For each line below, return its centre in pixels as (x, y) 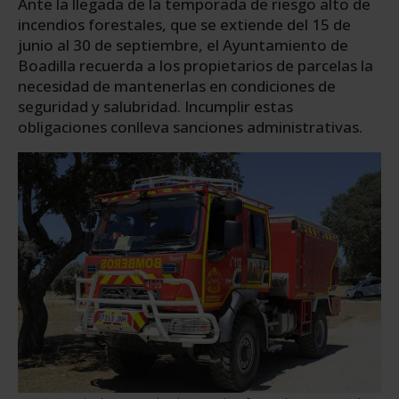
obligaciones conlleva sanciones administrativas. (190, 126)
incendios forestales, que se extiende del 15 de (184, 24)
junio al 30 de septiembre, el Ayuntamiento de (183, 45)
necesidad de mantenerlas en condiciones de (177, 85)
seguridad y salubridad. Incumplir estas (155, 106)
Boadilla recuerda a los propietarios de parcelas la (195, 65)
